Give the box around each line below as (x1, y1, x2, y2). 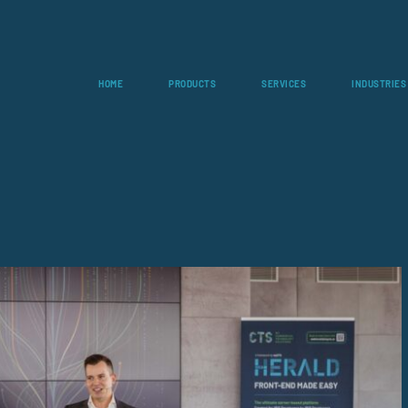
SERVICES (261, 78, 306, 89)
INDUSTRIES (352, 78, 406, 89)
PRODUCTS (168, 78, 216, 89)
